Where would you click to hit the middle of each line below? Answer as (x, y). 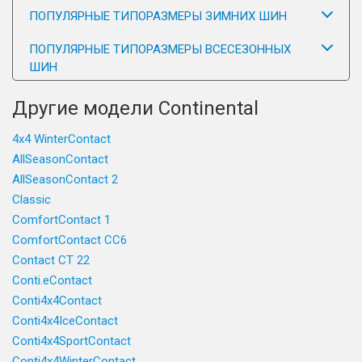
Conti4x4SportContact (72, 341)
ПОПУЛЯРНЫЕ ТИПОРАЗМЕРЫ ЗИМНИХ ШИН (158, 16)
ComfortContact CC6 (69, 240)
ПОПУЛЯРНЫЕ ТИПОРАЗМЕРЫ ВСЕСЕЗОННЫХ (160, 49)
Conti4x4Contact (57, 301)
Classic (32, 200)
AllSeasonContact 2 (65, 179)
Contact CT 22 (51, 260)
